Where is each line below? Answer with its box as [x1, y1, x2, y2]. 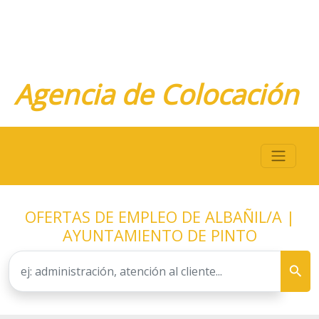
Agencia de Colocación [14, 75, 298, 113]
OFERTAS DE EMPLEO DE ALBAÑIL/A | [24, 206, 295, 227]
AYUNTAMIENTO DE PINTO [62, 225, 257, 246]
